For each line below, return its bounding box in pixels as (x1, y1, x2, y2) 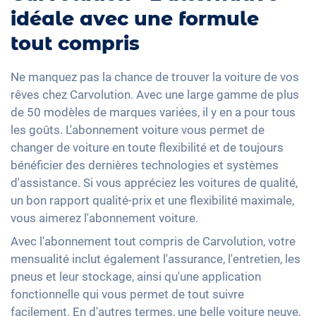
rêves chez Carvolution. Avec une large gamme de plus (11, 87, 299, 102)
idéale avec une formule (11, 7, 259, 31)
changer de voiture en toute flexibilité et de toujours (11, 140, 284, 154)
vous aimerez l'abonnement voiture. (11, 210, 198, 225)
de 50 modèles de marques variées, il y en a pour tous (11, 104, 296, 119)
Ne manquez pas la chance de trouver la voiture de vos (11, 69, 299, 84)
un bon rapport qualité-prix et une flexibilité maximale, (11, 193, 294, 207)
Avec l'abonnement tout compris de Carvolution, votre (11, 233, 296, 248)
